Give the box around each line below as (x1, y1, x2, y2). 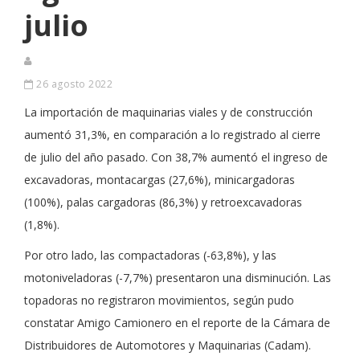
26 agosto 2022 (33, 77, 112, 91)
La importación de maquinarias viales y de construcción (24, 104, 313, 120)
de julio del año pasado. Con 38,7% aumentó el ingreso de (24, 149, 328, 165)
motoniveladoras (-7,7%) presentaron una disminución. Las (24, 270, 331, 285)
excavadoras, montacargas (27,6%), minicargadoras (24, 172, 295, 187)
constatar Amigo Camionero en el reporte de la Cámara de (24, 315, 330, 330)
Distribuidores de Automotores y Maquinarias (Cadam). (24, 337, 314, 353)
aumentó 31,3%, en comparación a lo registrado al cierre (24, 127, 321, 142)
